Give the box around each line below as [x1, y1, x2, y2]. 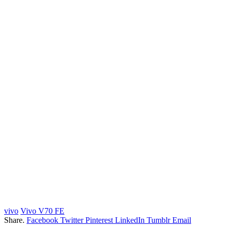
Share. [4, 215, 25, 224]
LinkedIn [115, 215, 145, 224]
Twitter [60, 215, 83, 224]
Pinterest [85, 215, 113, 224]
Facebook [27, 215, 58, 224]
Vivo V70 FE [20, 206, 64, 215]
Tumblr [147, 215, 170, 224]
